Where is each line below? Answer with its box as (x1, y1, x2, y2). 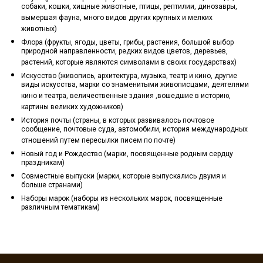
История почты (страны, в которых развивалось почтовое (21, 116, 214, 124)
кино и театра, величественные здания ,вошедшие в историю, (21, 92, 231, 103)
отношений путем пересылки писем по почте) (21, 136, 176, 147)
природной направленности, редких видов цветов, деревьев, (21, 47, 228, 58)
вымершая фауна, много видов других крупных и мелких (21, 14, 213, 25)
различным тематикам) (21, 203, 100, 214)
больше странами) (21, 181, 83, 192)
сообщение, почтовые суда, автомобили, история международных (21, 125, 248, 136)
